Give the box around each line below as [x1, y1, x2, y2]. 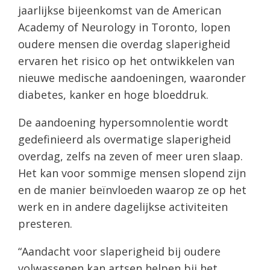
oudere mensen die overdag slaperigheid [18, 36, 230, 51]
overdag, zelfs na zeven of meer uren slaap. [18, 148, 243, 163]
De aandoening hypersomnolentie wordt [18, 115, 228, 130]
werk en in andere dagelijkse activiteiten [18, 199, 228, 214]
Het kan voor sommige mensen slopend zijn [18, 165, 246, 180]
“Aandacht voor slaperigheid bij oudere [18, 243, 221, 259]
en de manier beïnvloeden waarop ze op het [18, 182, 246, 197]
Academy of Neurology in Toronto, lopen [18, 19, 230, 34]
